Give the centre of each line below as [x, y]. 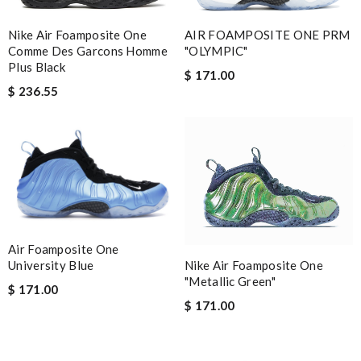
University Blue [51, 266]
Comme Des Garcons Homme [88, 50]
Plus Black [37, 66]
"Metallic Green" [230, 281]
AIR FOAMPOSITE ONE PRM [268, 34]
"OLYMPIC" [216, 50]
